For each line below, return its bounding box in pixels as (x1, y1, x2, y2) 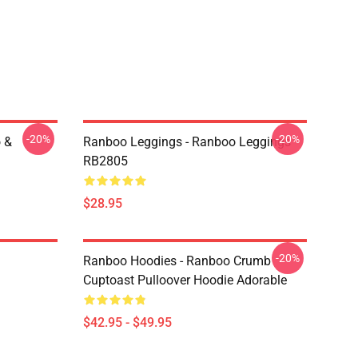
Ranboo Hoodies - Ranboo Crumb (83, 253, 271, 268)
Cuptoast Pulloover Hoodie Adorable (83, 272, 287, 288)
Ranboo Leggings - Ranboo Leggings (83, 134, 291, 149)
